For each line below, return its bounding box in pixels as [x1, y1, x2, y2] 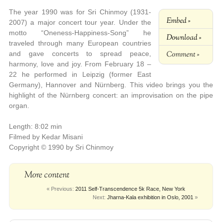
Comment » [166, 49, 200, 60]
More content [24, 169, 69, 182]
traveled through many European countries [8, 39, 152, 48]
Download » [166, 32, 202, 44]
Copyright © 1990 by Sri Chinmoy [8, 143, 113, 152]
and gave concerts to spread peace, [8, 50, 152, 58]
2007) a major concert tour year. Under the [8, 18, 152, 27]
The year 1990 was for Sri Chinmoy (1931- [8, 8, 152, 16]
